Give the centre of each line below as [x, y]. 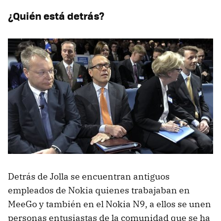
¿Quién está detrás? [56, 15]
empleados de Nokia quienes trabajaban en [99, 190]
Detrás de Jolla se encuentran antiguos [89, 176]
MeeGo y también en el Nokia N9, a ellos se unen [110, 204]
